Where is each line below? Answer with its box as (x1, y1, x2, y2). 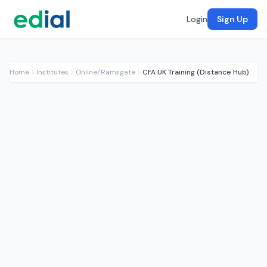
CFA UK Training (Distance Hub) (142, 67, 249, 77)
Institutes (36, 67, 69, 77)
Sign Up (217, 14, 248, 24)
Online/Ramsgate (76, 67, 135, 77)
